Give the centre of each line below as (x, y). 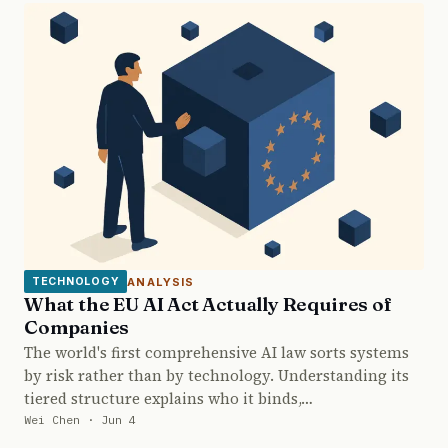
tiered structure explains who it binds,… (168, 399)
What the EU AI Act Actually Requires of (208, 304)
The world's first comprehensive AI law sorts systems (216, 353)
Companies (77, 327)
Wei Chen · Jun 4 (80, 420)
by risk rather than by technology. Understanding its (216, 376)
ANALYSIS (161, 281)
